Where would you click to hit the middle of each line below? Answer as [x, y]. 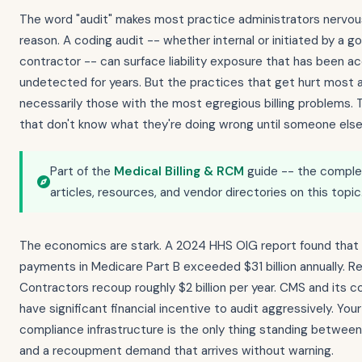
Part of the [82, 171]
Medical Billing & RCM [179, 171]
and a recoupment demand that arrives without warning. [177, 351]
